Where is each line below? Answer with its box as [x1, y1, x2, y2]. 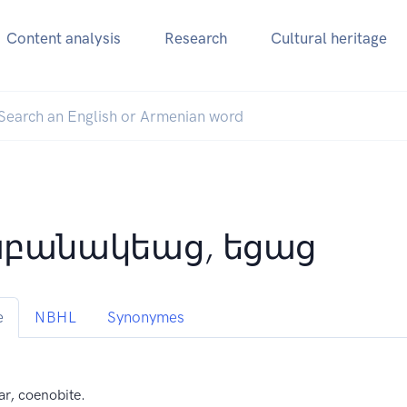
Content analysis [5, 29, 121, 48]
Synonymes [107, 308, 185, 327]
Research [164, 29, 227, 48]
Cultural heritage [270, 29, 387, 48]
